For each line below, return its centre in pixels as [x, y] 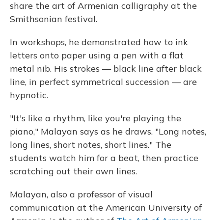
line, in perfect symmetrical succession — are [103, 82]
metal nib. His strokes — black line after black [106, 69]
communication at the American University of [106, 207]
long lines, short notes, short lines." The [91, 145]
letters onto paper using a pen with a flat [97, 55]
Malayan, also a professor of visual [81, 194]
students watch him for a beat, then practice [104, 158]
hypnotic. [29, 95]
